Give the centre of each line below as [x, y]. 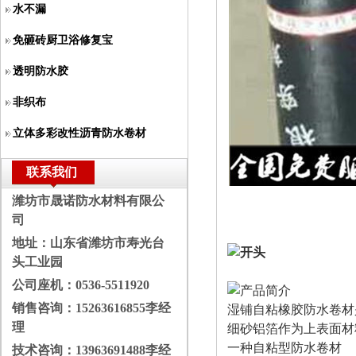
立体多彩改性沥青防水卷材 [79, 133]
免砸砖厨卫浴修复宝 [63, 40]
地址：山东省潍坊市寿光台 [88, 243]
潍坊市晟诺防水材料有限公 [88, 201]
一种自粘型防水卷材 [284, 348]
